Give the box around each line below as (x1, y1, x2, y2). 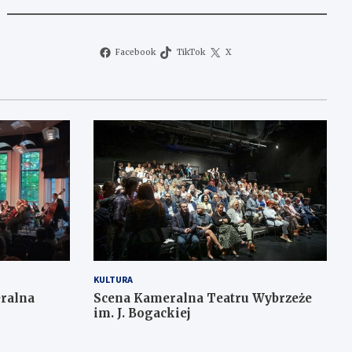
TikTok (176, 47, 205, 58)
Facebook (115, 47, 156, 58)
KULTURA (93, 273, 133, 285)
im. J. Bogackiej (93, 305, 191, 321)
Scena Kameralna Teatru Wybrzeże (93, 290, 312, 306)
